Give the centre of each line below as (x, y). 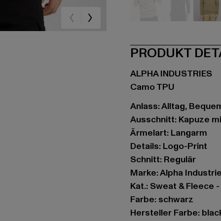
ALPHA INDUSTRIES (171, 74)
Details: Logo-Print (169, 146)
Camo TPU (152, 87)
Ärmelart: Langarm (169, 133)
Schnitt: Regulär (163, 160)
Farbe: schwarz (162, 200)
